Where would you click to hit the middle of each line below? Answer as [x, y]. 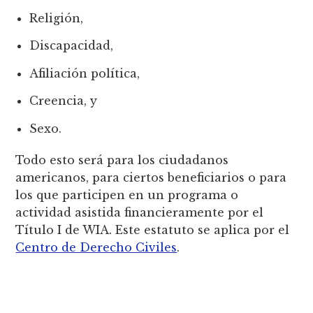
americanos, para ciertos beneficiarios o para [151, 177]
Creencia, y [64, 101]
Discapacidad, [72, 46]
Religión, [57, 19]
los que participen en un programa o [127, 195]
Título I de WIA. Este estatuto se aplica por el [153, 230]
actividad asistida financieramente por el [140, 212]
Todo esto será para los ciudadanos [122, 160]
